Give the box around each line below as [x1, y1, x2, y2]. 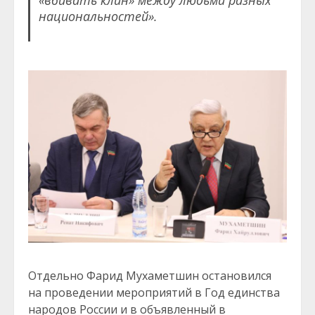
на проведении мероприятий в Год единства [28, 285, 280, 301]
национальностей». [38, 8, 157, 25]
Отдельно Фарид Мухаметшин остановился [28, 268, 271, 284]
